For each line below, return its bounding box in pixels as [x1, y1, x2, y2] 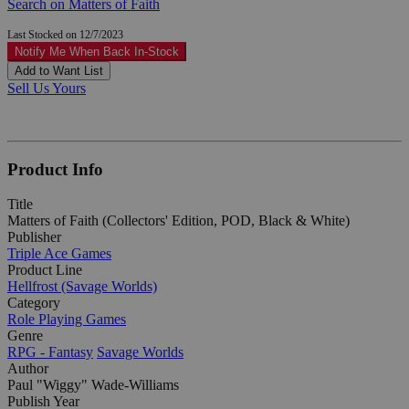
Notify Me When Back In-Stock [15, 44, 179, 58]
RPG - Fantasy [7, 344, 93, 361]
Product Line [7, 262, 82, 278]
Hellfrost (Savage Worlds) [7, 278, 157, 295]
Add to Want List [15, 63, 103, 78]
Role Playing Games [7, 311, 126, 328]
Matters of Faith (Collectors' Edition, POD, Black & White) [7, 213, 350, 229]
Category [7, 295, 60, 311]
